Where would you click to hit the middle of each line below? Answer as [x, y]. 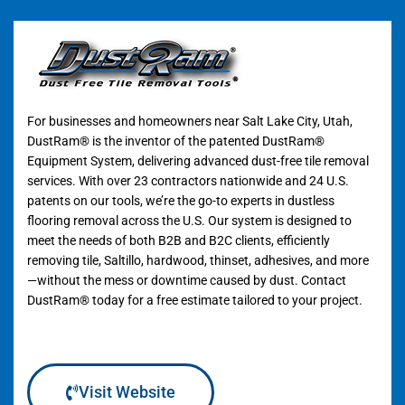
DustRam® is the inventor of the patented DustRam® [176, 141]
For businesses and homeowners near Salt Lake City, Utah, [190, 121]
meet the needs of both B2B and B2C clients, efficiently [179, 240]
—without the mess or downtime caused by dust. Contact [187, 280]
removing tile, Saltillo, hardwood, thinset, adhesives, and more [198, 260]
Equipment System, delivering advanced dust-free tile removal [198, 161]
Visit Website [127, 392]
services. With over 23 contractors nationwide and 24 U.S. [188, 181]
